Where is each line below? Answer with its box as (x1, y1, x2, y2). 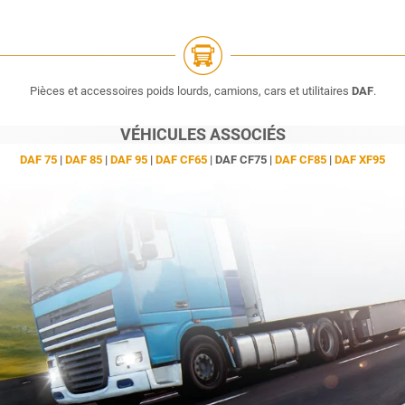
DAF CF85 (275, 153, 326, 167)
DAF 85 (65, 153, 102, 167)
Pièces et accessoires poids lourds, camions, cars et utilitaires (29, 84, 352, 99)
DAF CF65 (155, 153, 207, 167)
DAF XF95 (334, 153, 385, 167)
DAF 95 (110, 153, 147, 167)
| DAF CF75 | (207, 153, 275, 167)
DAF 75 (20, 153, 57, 167)
